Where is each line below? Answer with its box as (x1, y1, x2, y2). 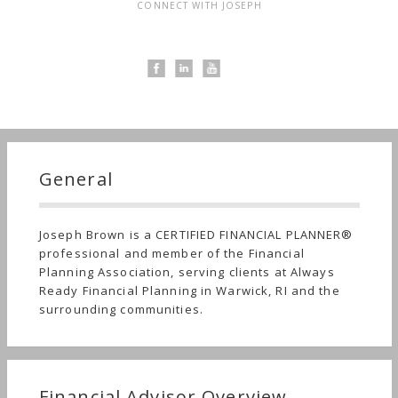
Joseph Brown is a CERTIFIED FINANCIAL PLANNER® (39, 227, 354, 243)
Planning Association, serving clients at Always (39, 264, 335, 280)
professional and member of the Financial (39, 245, 305, 261)
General (39, 167, 113, 191)
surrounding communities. (39, 301, 203, 317)
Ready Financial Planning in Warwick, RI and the (39, 283, 340, 298)
